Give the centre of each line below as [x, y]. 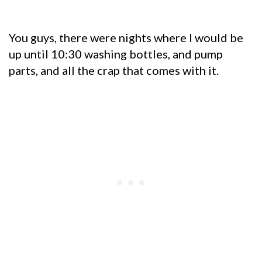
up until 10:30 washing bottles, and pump [116, 54]
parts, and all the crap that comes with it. [114, 70]
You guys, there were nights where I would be [126, 37]
